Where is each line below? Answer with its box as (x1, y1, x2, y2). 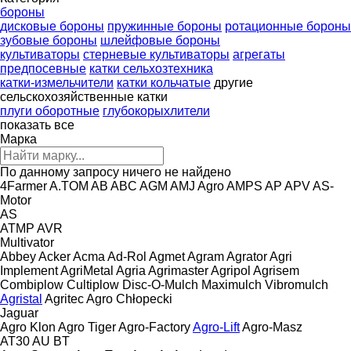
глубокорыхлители (103, 103, 210, 118)
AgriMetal (60, 263, 114, 277)
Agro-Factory (118, 320, 190, 334)
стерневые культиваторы (83, 47, 230, 61)
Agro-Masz (242, 320, 302, 334)
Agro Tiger (58, 320, 116, 334)
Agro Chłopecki (86, 291, 172, 306)
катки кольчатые (117, 75, 211, 89)
